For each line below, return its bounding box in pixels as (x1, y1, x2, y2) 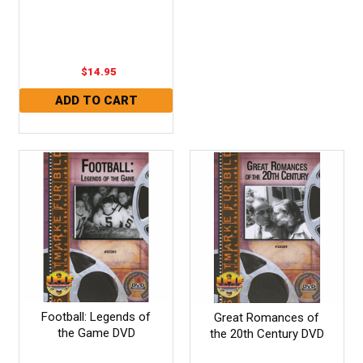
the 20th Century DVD (209, 326, 324, 341)
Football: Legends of (41, 309, 152, 324)
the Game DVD (57, 325, 135, 340)
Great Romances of (214, 310, 320, 325)
